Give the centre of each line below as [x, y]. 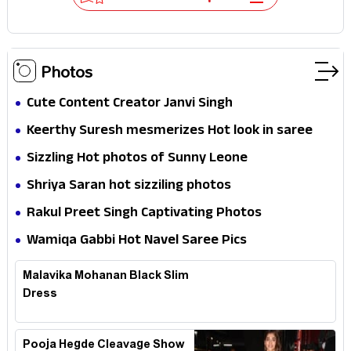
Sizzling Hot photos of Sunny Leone [137, 159]
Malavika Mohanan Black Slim [106, 277]
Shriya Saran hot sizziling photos [129, 186]
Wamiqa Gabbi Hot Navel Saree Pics [137, 241]
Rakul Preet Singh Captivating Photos [144, 214]
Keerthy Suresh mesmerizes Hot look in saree [170, 132]
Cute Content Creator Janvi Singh [130, 104]
